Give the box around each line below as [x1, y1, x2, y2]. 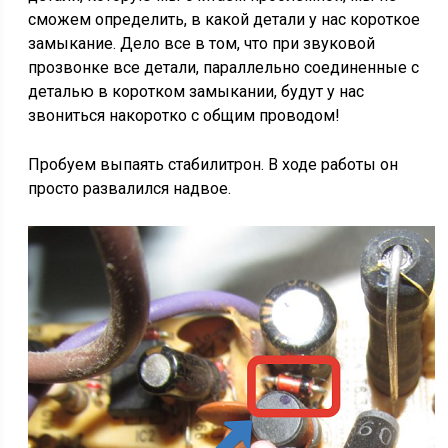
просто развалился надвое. [28, 179, 232, 198]
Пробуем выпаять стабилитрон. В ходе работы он [28, 155, 399, 174]
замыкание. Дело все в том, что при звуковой [28, 34, 376, 53]
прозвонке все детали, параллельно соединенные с [28, 58, 420, 77]
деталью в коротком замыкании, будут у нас [28, 82, 365, 101]
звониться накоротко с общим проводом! [28, 106, 341, 125]
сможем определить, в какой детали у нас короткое [28, 10, 421, 29]
